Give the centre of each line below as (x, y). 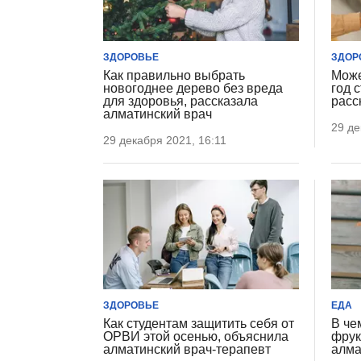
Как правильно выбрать (174, 75)
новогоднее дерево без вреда (193, 88)
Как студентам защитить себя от (199, 324)
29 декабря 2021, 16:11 (165, 140)
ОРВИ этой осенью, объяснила (196, 337)
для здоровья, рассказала (180, 101)
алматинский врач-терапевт (187, 350)
